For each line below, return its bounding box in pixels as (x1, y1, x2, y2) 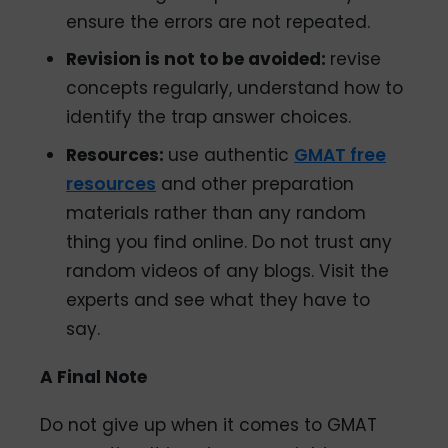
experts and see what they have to (66, 288, 371, 313)
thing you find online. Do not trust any (66, 230, 393, 255)
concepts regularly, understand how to (66, 76, 404, 101)
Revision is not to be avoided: (66, 47, 331, 72)
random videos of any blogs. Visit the (66, 259, 390, 284)
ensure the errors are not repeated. (66, 9, 371, 34)
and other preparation (156, 172, 355, 197)
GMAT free (294, 143, 387, 168)
